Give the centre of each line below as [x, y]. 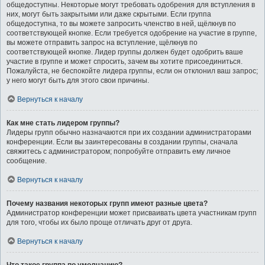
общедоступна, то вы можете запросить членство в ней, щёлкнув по [121, 24]
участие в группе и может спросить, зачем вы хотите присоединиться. [125, 62]
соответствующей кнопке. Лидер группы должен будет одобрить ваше [125, 52]
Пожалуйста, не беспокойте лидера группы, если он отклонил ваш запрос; [132, 71]
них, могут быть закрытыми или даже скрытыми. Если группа [109, 14]
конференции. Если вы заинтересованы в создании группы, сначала [122, 142]
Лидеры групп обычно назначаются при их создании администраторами [129, 132]
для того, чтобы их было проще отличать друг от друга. [99, 222]
